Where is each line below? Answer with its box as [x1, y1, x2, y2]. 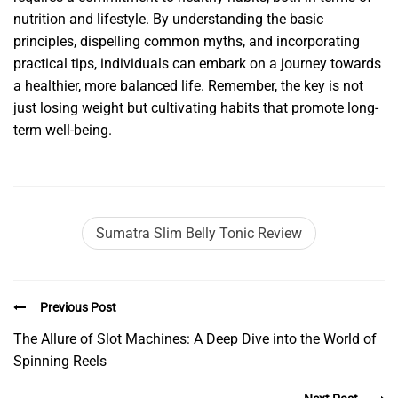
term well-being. [13, 122, 112, 139]
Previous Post [40, 300, 116, 315]
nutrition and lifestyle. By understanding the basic [13, 11, 323, 28]
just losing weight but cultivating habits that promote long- [13, 99, 378, 117]
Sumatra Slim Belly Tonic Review [96, 225, 302, 243]
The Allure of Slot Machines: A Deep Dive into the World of [13, 330, 377, 347]
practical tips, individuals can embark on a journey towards [13, 55, 381, 73]
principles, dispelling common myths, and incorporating [13, 33, 360, 51]
